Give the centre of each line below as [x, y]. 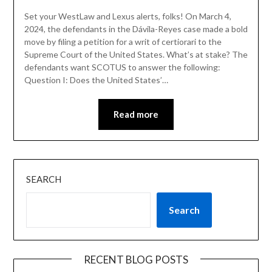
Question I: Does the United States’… [96, 80]
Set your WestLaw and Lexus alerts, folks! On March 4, [127, 16]
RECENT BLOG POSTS [136, 259]
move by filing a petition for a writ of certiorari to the [123, 42]
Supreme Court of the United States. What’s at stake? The [136, 55]
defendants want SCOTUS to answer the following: [122, 67]
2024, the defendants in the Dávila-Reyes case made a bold [136, 29]
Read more [136, 114]
